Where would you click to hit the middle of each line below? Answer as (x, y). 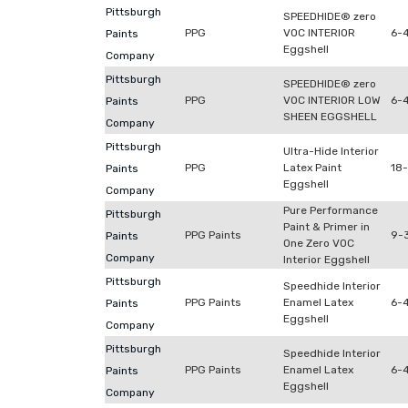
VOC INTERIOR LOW (332, 100)
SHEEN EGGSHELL (330, 117)
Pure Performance (331, 210)
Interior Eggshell (326, 260)
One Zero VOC (319, 243)
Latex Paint (312, 168)
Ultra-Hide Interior (331, 151)
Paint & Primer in (326, 227)
